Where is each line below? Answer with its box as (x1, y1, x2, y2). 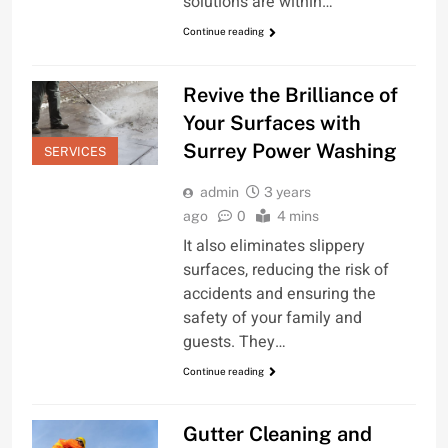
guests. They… (182, 329, 286, 354)
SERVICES (44, 143, 106, 159)
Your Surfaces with (182, 110, 361, 135)
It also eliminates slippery (182, 233, 365, 258)
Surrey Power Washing (182, 138, 397, 163)
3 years (263, 183, 311, 200)
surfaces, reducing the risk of (182, 257, 389, 282)
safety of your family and (182, 305, 362, 330)
